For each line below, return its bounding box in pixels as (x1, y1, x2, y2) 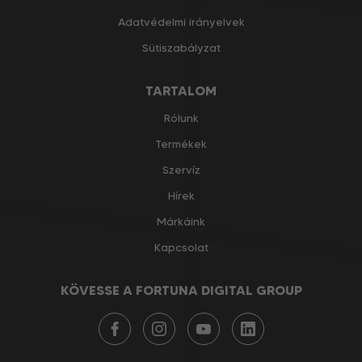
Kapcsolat (154, 239, 208, 255)
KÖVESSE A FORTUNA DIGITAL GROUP (60, 281, 302, 298)
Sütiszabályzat (141, 40, 221, 55)
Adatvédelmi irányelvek (117, 14, 245, 29)
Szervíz (162, 162, 200, 177)
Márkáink (157, 213, 205, 229)
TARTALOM (145, 82, 217, 99)
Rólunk (163, 110, 199, 125)
